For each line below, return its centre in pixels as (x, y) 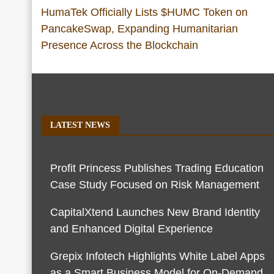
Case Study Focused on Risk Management (155, 185)
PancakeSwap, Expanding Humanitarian (139, 29)
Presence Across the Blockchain (120, 46)
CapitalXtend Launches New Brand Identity (155, 213)
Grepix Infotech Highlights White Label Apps (157, 257)
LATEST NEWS (80, 125)
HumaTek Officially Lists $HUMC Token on (144, 13)
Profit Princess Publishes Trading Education (157, 168)
